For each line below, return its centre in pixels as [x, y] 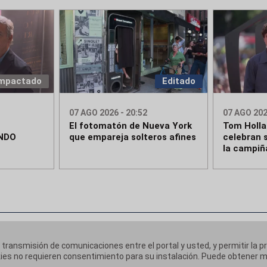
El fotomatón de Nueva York [131, 126]
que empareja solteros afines [133, 137]
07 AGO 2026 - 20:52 [108, 113]
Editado [178, 81]
